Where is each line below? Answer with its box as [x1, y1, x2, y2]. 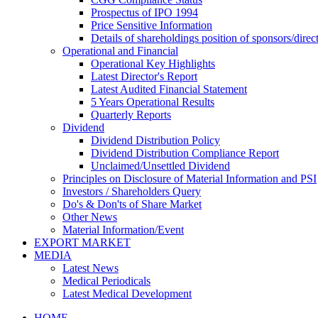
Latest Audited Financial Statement [91, 83, 247, 96]
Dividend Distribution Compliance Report [91, 147, 279, 160]
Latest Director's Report [91, 70, 197, 83]
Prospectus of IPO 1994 [91, 6, 198, 19]
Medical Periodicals [62, 275, 150, 287]
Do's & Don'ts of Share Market [62, 198, 202, 211]
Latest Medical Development [62, 287, 192, 300]
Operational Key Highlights [91, 57, 215, 70]
